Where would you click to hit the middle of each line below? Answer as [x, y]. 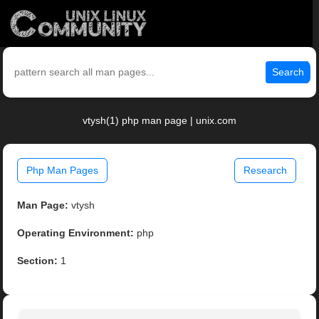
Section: [38, 261]
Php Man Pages [63, 171]
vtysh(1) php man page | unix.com [159, 121]
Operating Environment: [76, 233]
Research [265, 171]
